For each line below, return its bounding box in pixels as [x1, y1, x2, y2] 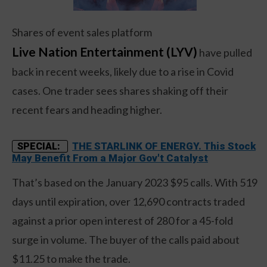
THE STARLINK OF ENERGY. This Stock [72, 139, 256, 152]
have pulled [197, 45, 252, 59]
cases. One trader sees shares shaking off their [12, 83, 228, 97]
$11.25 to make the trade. [12, 252, 131, 265]
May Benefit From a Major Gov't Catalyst [12, 151, 208, 164]
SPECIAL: [17, 140, 63, 152]
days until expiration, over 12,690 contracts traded [12, 194, 245, 208]
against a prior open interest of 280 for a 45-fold [12, 213, 233, 227]
